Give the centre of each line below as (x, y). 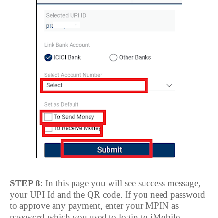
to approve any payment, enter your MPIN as (94, 206)
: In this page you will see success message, (120, 183)
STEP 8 (25, 183)
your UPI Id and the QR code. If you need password (108, 194)
